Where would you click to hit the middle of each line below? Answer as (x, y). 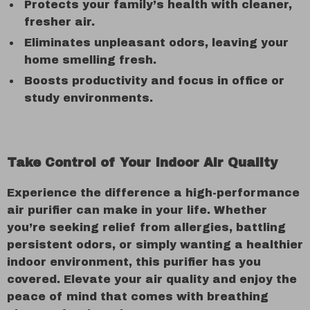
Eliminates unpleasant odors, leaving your (156, 43)
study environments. (89, 98)
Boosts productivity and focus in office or (154, 81)
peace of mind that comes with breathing (138, 297)
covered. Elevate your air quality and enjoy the (152, 279)
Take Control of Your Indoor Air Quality (142, 163)
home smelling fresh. (90, 60)
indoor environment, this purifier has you (134, 262)
